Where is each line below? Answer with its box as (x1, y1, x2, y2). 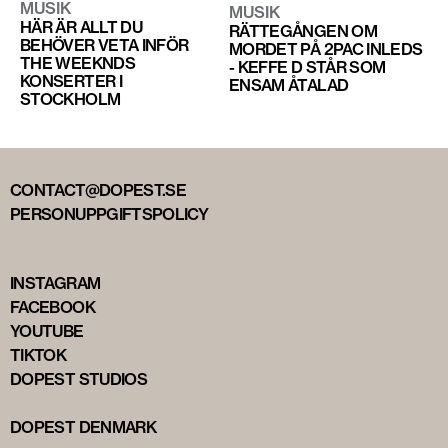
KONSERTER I (20, 70, 122, 91)
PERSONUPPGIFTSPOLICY (10, 203, 209, 224)
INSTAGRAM (10, 272, 101, 293)
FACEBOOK (10, 296, 95, 317)
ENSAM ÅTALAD (228, 74, 349, 95)
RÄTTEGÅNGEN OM (228, 20, 378, 41)
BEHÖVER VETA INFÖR (20, 34, 189, 55)
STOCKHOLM (20, 88, 121, 109)
